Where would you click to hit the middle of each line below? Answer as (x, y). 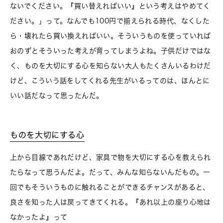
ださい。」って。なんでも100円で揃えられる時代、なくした (110, 21)
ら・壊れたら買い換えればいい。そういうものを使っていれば (111, 36)
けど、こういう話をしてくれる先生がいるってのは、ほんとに (110, 81)
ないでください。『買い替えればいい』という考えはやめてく (110, 6)
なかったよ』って (39, 217)
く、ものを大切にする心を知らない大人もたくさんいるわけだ (111, 66)
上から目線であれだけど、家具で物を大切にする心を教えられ (111, 158)
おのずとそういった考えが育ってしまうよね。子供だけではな (111, 51)
